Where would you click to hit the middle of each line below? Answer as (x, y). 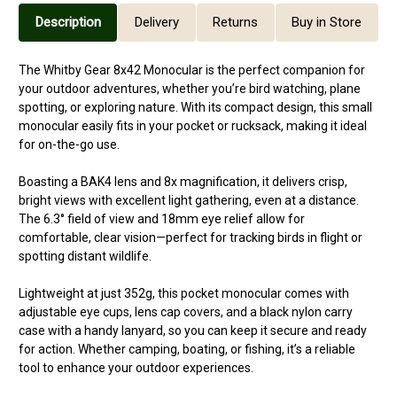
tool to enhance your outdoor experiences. (136, 367)
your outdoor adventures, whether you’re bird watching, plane (190, 88)
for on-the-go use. (69, 144)
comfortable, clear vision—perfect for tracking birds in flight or (191, 237)
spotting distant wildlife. (85, 256)
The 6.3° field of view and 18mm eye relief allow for (162, 218)
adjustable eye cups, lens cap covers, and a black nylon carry (186, 311)
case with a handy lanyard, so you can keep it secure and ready (193, 330)
